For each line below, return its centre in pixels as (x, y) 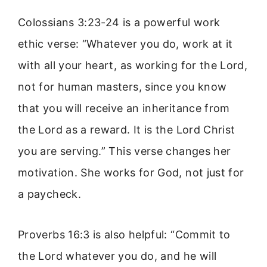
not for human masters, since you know (122, 86)
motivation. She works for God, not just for (131, 172)
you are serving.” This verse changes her (125, 151)
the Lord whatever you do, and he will (117, 256)
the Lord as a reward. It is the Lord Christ (127, 129)
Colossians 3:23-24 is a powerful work (119, 22)
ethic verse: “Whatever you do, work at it (125, 44)
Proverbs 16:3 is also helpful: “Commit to (124, 235)
